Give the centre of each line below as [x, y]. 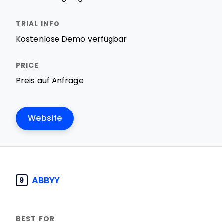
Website [45, 118]
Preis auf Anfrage [50, 81]
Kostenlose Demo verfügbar [72, 39]
